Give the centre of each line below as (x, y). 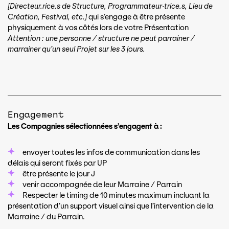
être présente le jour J (59, 174)
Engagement (36, 115)
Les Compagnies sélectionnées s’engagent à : (85, 127)
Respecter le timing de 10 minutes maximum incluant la (116, 196)
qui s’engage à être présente (136, 17)
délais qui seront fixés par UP (57, 163)
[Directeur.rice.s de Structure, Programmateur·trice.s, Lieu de (110, 6)
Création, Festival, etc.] (47, 17)
